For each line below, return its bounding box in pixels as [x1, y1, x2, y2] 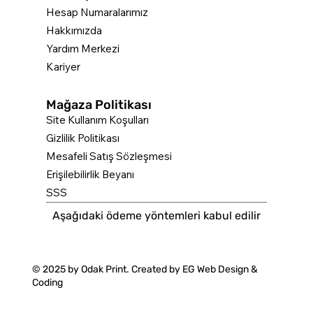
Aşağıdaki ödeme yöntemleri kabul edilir [52, 208, 261, 222]
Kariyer [46, 60, 81, 74]
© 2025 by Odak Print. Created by [32, 263, 183, 275]
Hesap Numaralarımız [46, 6, 149, 20]
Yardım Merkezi [46, 42, 120, 56]
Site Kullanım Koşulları [46, 113, 150, 127]
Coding [32, 276, 64, 289]
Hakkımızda [46, 24, 103, 38]
